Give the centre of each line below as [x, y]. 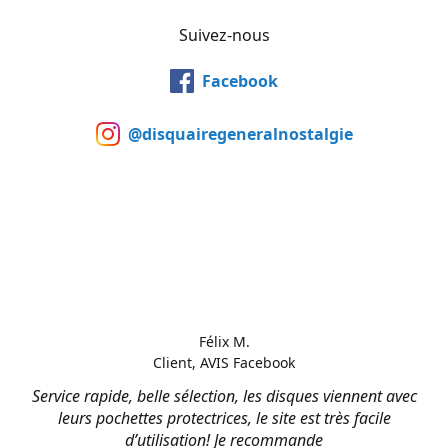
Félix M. [224, 341]
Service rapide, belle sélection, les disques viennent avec [224, 396]
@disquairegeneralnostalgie [240, 133]
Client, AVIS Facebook [224, 362]
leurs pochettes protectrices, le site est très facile [224, 418]
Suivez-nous [224, 35]
